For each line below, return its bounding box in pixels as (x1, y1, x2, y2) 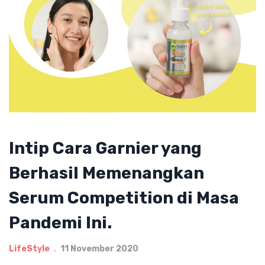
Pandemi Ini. (9, 212, 112, 232)
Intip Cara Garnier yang (9, 138, 202, 158)
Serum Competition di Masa (9, 188, 239, 208)
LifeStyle (9, 243, 50, 254)
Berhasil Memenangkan (9, 163, 204, 183)
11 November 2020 (60, 243, 138, 254)
